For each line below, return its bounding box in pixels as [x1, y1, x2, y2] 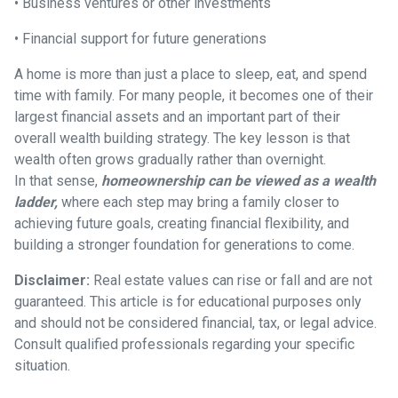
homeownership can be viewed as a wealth [101, 171, 376, 189]
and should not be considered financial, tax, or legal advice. [14, 314, 377, 331]
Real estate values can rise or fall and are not [90, 271, 372, 289]
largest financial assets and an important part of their [14, 107, 340, 125]
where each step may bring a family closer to [58, 193, 339, 211]
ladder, [14, 193, 58, 211]
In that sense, [14, 171, 101, 189]
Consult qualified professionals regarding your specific [14, 335, 354, 353]
